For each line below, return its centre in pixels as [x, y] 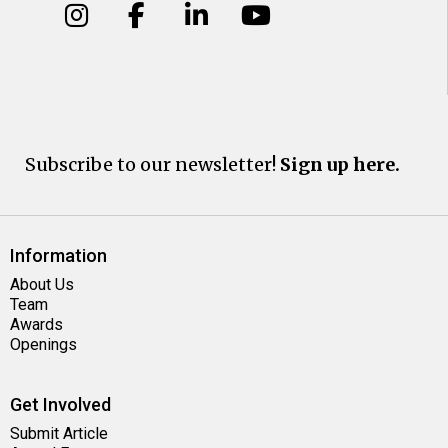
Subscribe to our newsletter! [152, 165]
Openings [43, 345]
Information [58, 256]
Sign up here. [340, 165]
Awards [36, 325]
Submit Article [59, 434]
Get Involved [60, 405]
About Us [42, 285]
